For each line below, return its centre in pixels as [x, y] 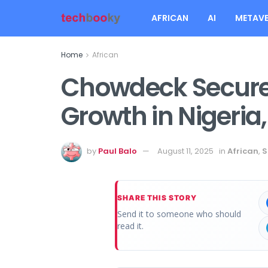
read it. [130, 226]
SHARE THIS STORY [157, 197]
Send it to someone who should [179, 214]
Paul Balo [118, 151]
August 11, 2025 [185, 151]
